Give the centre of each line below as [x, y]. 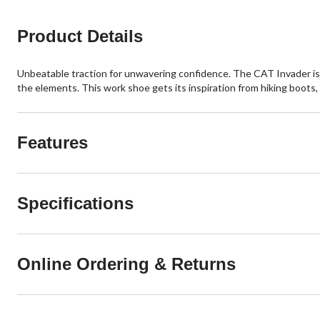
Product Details [80, 36]
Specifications [75, 203]
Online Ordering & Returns [126, 264]
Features [52, 142]
